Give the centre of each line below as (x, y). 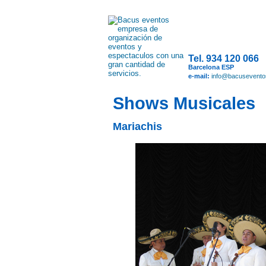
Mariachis (137, 126)
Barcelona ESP (211, 67)
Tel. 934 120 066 (224, 58)
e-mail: (200, 76)
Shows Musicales (184, 103)
